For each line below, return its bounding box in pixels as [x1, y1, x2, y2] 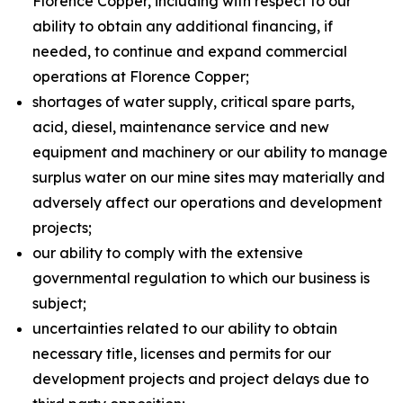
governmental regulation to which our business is [32, 269, 370, 287]
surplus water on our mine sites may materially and [32, 168, 385, 186]
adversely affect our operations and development [32, 193, 382, 211]
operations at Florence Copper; [32, 67, 249, 85]
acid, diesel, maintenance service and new [32, 118, 329, 136]
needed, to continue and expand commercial [32, 42, 347, 60]
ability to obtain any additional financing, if [32, 17, 333, 35]
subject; [32, 294, 86, 312]
